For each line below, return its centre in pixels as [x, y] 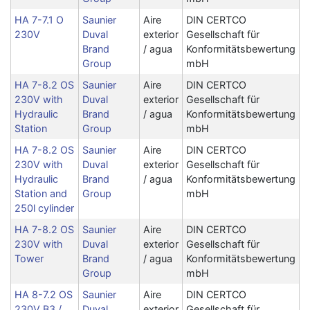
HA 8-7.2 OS [44, 294]
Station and [41, 193]
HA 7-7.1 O [39, 20]
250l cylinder [44, 208]
